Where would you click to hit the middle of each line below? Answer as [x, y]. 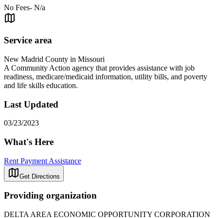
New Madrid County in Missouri [54, 59]
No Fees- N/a [25, 8]
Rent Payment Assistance [43, 161]
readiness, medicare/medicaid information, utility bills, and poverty [106, 76]
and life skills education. [41, 85]
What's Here [29, 142]
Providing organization [50, 196]
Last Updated [31, 104]
